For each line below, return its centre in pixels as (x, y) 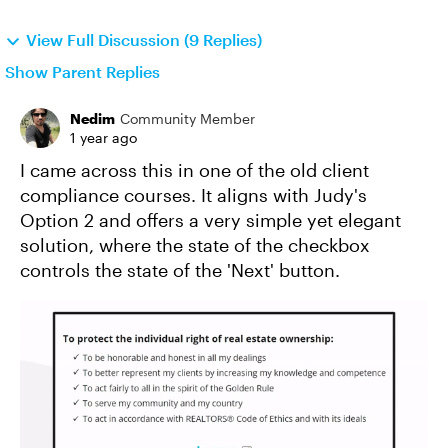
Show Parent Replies (82, 71)
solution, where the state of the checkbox (195, 245)
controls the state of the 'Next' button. (180, 270)
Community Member (187, 118)
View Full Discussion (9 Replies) (144, 39)
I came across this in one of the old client (194, 170)
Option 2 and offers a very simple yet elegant (210, 220)
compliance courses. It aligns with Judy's (193, 195)
